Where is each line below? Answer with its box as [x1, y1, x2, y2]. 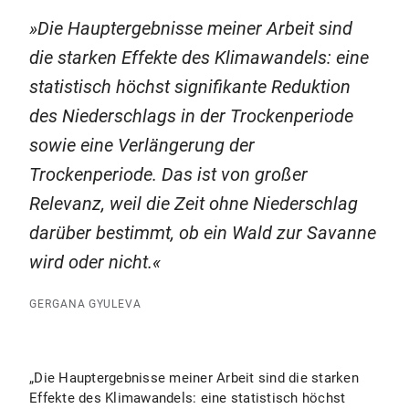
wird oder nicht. [29, 251, 152, 273]
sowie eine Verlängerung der [29, 134, 255, 156]
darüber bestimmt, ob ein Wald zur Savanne [29, 222, 376, 244]
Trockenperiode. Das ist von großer [29, 163, 308, 185]
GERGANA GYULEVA [29, 298, 142, 310]
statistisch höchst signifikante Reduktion [29, 76, 351, 98]
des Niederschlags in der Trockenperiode [29, 105, 353, 127]
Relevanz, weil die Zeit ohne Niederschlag [29, 193, 358, 215]
